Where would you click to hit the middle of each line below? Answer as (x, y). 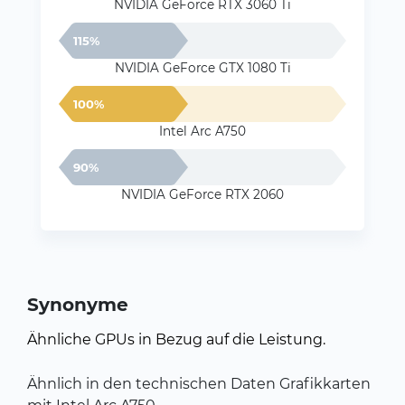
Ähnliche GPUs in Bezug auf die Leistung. (176, 339)
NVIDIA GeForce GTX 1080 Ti (202, 68)
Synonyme (78, 305)
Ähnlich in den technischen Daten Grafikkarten (199, 384)
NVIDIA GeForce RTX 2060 (202, 194)
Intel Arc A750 (202, 131)
